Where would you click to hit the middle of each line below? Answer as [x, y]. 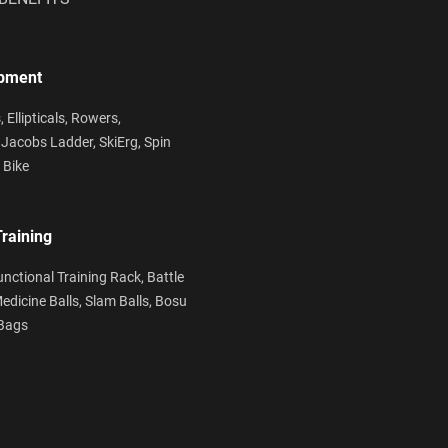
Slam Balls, [120, 300]
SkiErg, [121, 141]
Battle [165, 276]
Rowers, [96, 117]
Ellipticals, [39, 117]
